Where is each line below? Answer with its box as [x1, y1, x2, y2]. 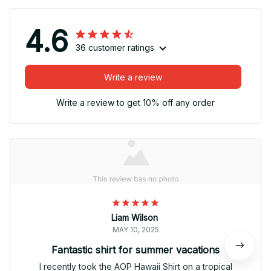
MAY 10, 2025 [112, 225, 159, 235]
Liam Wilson [111, 212, 158, 223]
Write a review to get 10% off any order [56, 97, 215, 108]
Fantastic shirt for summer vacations [51, 244, 220, 256]
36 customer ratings [76, 42, 154, 53]
